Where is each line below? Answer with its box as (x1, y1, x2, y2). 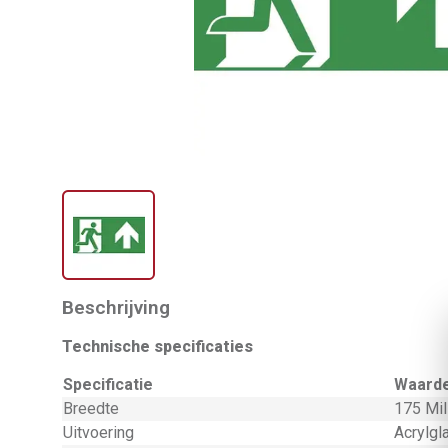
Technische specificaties (62, 337, 253, 356)
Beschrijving (62, 296, 170, 319)
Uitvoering (63, 423, 134, 442)
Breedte (63, 399, 119, 418)
